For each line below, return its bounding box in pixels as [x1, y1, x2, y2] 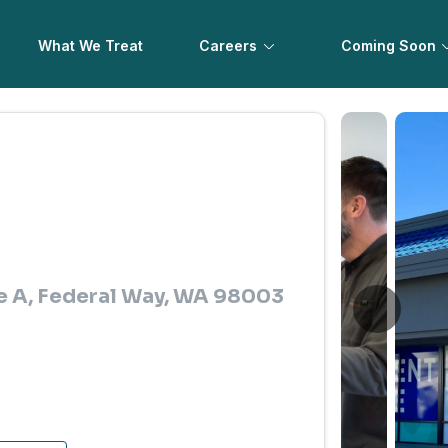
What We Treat [38, 37, 144, 54]
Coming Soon [340, 37, 436, 54]
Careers [199, 37, 258, 54]
